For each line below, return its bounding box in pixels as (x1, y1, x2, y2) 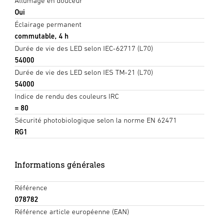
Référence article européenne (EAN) (15, 207, 129, 216)
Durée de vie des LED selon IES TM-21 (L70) (15, 68, 153, 77)
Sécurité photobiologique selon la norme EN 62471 (15, 116, 177, 125)
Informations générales (15, 159, 105, 170)
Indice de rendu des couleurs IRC (15, 92, 119, 101)
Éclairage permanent (15, 20, 82, 29)
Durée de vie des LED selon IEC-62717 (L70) (15, 44, 153, 53)
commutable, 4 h (15, 32, 68, 41)
